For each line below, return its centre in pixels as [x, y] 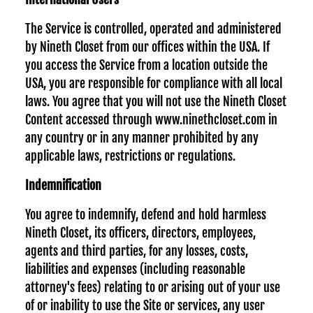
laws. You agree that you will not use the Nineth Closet [156, 101]
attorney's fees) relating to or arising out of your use [153, 287]
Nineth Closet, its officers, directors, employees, [140, 233]
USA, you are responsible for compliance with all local [154, 83]
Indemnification [63, 185]
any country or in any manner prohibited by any [142, 138]
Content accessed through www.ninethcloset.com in [151, 119]
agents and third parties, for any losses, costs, [137, 251]
